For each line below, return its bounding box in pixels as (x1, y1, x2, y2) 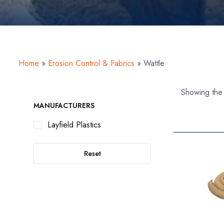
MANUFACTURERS (33, 100, 94, 110)
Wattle (143, 57, 164, 69)
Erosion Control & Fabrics (48, 57, 134, 69)
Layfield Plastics (47, 119, 101, 130)
